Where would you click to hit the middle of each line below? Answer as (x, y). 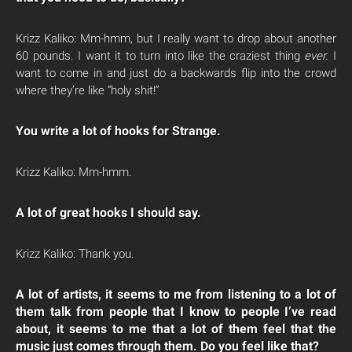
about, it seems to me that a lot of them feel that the (176, 329)
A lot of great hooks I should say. (108, 213)
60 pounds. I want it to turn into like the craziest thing (160, 56)
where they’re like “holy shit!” (88, 90)
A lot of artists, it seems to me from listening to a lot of (176, 294)
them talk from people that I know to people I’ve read (176, 312)
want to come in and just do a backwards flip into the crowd (176, 73)
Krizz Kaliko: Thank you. (75, 254)
